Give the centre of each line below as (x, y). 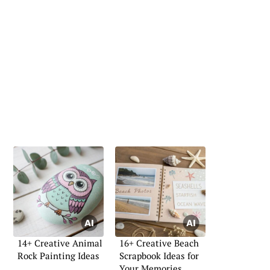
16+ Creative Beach (159, 243)
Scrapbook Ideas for (159, 255)
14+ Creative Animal (60, 243)
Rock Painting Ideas (58, 255)
